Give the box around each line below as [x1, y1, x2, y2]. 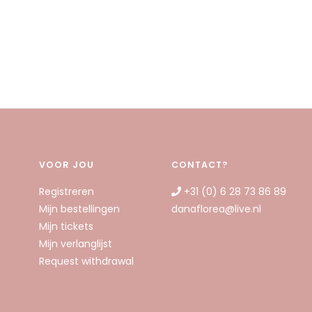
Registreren [39, 184, 94, 198]
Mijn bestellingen [39, 201, 120, 216]
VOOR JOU [39, 158, 94, 171]
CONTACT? [171, 158, 228, 171]
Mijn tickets [39, 219, 93, 233]
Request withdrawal [39, 253, 134, 268]
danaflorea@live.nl [171, 201, 261, 216]
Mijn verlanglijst [39, 236, 112, 251]
